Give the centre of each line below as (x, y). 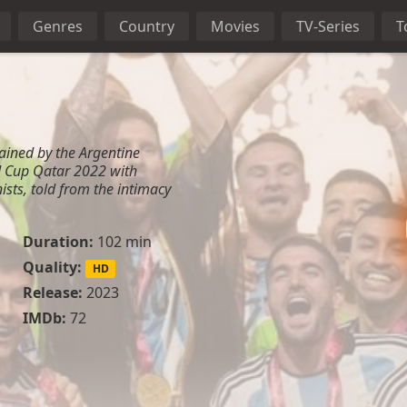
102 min (122, 242)
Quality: (52, 267)
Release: (52, 293)
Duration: (58, 242)
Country (147, 26)
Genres (58, 26)
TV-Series (328, 26)
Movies (235, 26)
